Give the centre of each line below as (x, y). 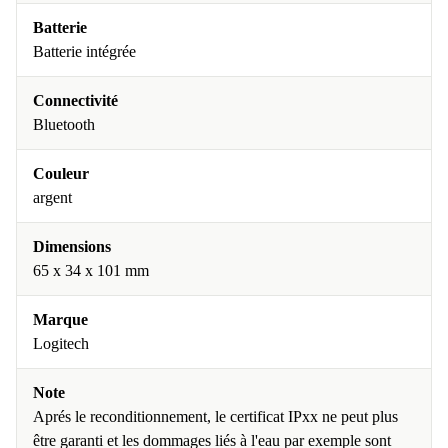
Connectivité (75, 100)
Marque (60, 319)
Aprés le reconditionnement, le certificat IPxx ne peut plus (215, 416)
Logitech (61, 343)
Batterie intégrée (84, 51)
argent (52, 197)
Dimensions (72, 246)
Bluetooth (64, 124)
